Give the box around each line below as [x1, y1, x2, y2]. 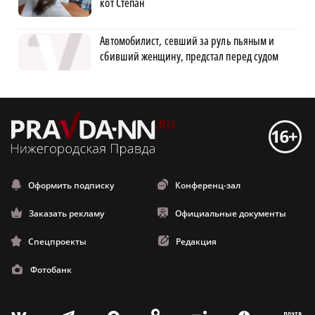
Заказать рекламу [29, 207, 104, 219]
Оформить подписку [28, 179, 114, 191]
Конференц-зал [175, 179, 240, 191]
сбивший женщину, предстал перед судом [100, 48, 279, 64]
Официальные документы [175, 207, 286, 219]
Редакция [176, 235, 217, 247]
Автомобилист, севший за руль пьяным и [100, 32, 275, 49]
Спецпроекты [28, 235, 86, 247]
